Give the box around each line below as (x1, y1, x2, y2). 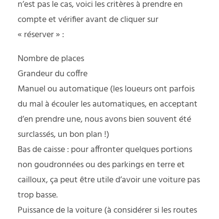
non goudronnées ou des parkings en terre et (18, 157, 185, 172)
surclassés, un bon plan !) (18, 127, 109, 142)
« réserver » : (18, 27, 64, 42)
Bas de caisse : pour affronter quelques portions (18, 142, 192, 157)
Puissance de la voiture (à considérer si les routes (18, 203, 197, 218)
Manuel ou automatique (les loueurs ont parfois (18, 82, 195, 96)
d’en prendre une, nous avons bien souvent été (18, 112, 191, 127)
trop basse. (18, 188, 58, 202)
